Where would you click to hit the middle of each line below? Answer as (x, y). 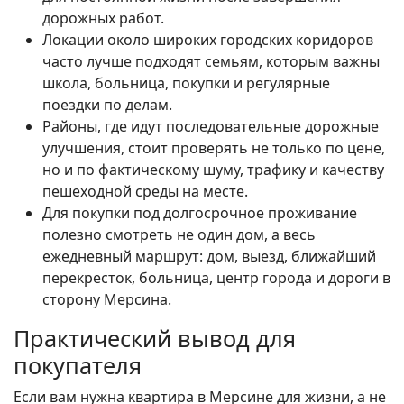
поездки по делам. (107, 105)
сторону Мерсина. (107, 300)
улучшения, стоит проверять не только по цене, (214, 148)
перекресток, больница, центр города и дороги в (216, 278)
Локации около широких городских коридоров (208, 40)
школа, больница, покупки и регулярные (186, 83)
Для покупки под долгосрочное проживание (200, 213)
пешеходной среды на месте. (145, 192)
